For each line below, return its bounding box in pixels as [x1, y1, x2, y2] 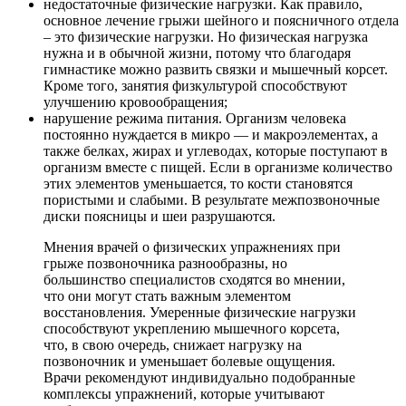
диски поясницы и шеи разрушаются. [43, 208, 275, 224]
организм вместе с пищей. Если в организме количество [43, 159, 392, 175]
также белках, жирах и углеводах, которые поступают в [43, 142, 388, 159]
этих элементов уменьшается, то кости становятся [43, 175, 353, 191]
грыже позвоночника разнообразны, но [43, 255, 287, 271]
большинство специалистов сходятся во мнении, [43, 271, 345, 287]
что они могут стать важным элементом [43, 287, 291, 304]
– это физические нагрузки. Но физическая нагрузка [43, 28, 368, 44]
